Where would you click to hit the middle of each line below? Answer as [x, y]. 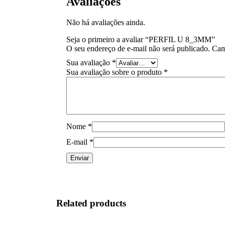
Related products [91, 203]
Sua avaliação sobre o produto [115, 72]
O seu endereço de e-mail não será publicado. [138, 49]
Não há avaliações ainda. [106, 23]
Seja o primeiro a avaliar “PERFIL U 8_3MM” [141, 40]
